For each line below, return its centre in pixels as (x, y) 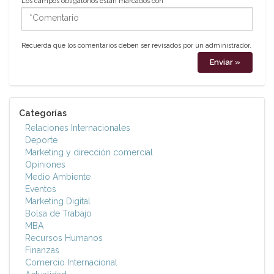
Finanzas (42, 250)
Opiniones (45, 165)
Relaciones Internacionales (78, 128)
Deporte (41, 140)
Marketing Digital (58, 201)
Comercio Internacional (71, 262)
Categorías (43, 113)
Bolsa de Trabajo (58, 213)
